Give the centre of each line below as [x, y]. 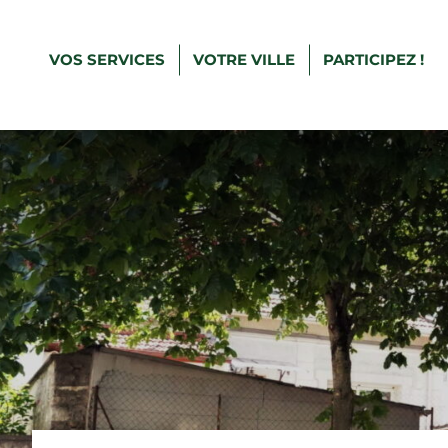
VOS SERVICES [107, 59]
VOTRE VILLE [244, 59]
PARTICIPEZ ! [373, 59]
